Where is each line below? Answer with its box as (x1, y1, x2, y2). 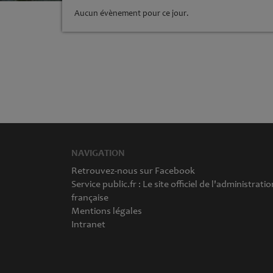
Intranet (71, 218, 105, 230)
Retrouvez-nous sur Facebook (71, 165, 195, 176)
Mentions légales (71, 205, 142, 216)
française (71, 191, 108, 203)
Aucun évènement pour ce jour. (74, 8, 189, 18)
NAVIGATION (71, 147, 125, 158)
